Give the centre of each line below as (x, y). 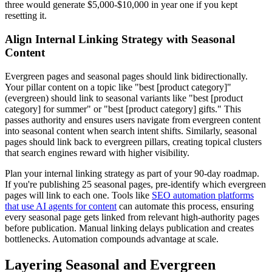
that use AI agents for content (61, 206)
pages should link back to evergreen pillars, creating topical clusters (133, 141)
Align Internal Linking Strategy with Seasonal (120, 39)
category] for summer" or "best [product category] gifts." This (123, 109)
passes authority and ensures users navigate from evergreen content (133, 120)
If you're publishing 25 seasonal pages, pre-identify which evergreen (135, 184)
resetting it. (26, 16)
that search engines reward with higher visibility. (97, 152)
